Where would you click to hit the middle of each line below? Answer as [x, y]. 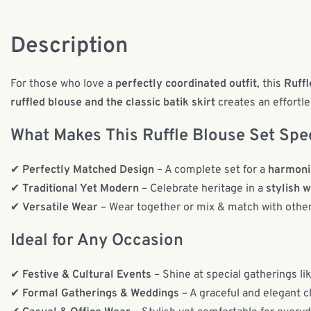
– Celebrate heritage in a [202, 189]
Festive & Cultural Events [87, 275]
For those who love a [63, 84]
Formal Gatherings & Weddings [101, 294]
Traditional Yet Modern [81, 189]
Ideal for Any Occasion [97, 241]
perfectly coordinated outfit [186, 84]
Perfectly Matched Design [88, 170]
